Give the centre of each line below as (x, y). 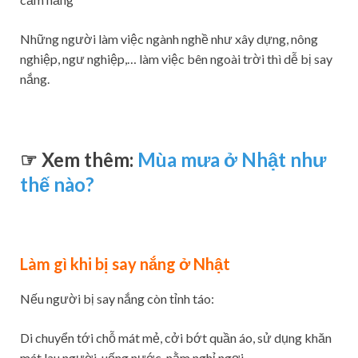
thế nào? (57, 185)
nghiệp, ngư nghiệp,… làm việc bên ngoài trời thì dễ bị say (176, 59)
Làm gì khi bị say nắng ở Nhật (125, 264)
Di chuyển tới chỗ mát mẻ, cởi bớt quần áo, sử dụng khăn (176, 338)
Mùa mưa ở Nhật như (232, 160)
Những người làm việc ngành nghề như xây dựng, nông (169, 39)
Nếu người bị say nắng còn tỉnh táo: (117, 299)
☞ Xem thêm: (79, 160)
